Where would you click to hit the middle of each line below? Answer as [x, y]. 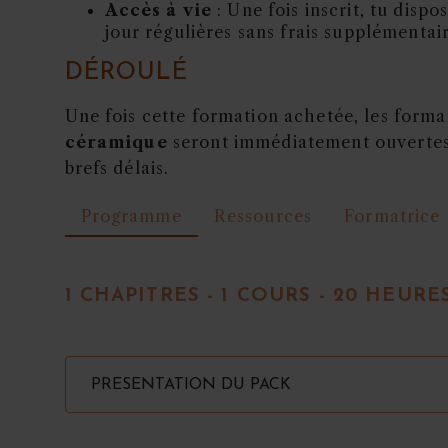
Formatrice [392, 215]
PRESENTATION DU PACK [190, 384]
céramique [116, 141]
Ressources [263, 215]
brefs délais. [117, 167]
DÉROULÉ [126, 72]
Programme [131, 215]
